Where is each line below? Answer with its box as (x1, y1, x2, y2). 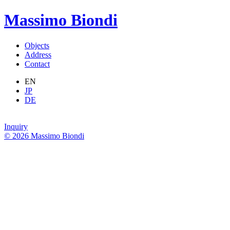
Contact (25, 59, 50, 68)
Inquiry (4, 122, 28, 131)
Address (25, 50, 51, 59)
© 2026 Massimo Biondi (4, 131, 84, 140)
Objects (25, 41, 49, 50)
